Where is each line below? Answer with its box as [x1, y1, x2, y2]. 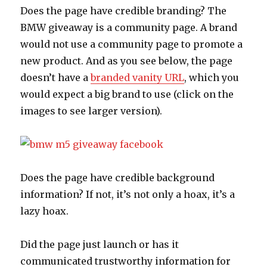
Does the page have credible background [20, 172, 215, 184]
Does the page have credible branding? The [20, 5, 227, 17]
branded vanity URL [91, 72, 185, 84]
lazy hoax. [20, 205, 69, 218]
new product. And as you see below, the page [20, 55, 233, 67]
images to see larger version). [20, 105, 163, 117]
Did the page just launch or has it [20, 238, 179, 251]
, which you [184, 72, 240, 84]
